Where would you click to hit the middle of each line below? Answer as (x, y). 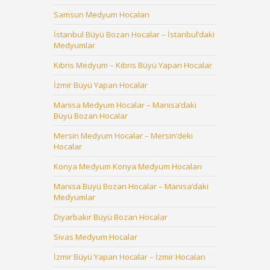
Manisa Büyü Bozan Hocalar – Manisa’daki (131, 186)
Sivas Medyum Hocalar (96, 237)
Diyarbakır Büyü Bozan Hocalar (111, 217)
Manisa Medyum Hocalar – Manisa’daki (125, 105)
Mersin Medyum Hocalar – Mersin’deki (123, 136)
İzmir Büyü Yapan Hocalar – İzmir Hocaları (130, 257)
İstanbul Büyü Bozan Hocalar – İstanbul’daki (134, 34)
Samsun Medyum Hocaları (102, 14)
